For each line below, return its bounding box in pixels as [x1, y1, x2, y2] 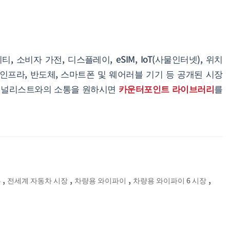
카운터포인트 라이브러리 [118, 82, 215, 95]
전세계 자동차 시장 [7, 175, 68, 185]
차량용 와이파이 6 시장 [133, 175, 207, 185]
